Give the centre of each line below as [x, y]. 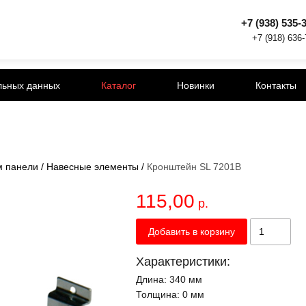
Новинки [196, 85]
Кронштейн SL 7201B [194, 167]
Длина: [153, 280]
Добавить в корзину [192, 232]
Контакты [276, 85]
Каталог [119, 85]
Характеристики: [183, 262]
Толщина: [159, 295]
